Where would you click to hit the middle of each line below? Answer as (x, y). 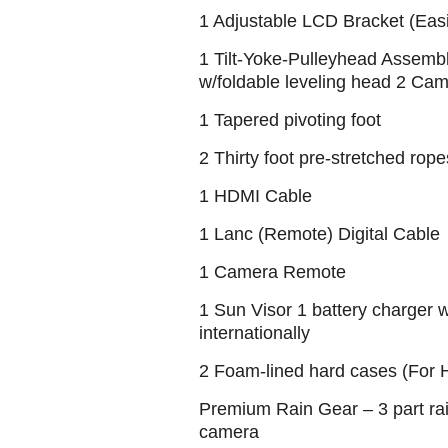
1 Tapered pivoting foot (290, 120)
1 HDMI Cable (255, 196)
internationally (254, 333)
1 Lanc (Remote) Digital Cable (319, 234)
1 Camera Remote (272, 272)
